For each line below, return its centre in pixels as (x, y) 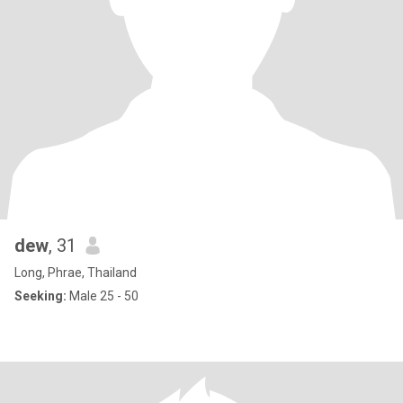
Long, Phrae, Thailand (76, 273)
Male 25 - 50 (103, 296)
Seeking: (40, 296)
